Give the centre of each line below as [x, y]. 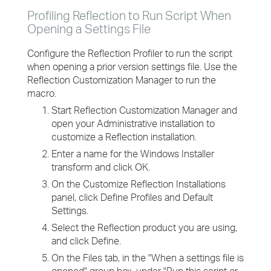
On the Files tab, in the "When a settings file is [148, 258]
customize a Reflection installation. [124, 137]
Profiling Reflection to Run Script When [129, 15]
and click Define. [86, 241]
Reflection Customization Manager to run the [122, 80]
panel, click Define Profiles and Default [132, 197]
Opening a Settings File [89, 29]
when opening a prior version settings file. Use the [132, 67]
